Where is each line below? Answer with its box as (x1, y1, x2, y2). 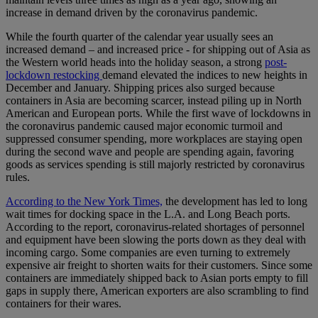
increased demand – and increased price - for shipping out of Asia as (6, 43, 310, 56)
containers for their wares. (6, 297, 121, 310)
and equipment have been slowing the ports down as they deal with (6, 234, 306, 246)
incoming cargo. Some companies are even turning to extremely (6, 246, 290, 259)
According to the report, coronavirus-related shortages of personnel (6, 221, 305, 234)
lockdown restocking (6, 69, 102, 82)
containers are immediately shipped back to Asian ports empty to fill (6, 272, 308, 285)
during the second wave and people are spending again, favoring (6, 146, 294, 158)
